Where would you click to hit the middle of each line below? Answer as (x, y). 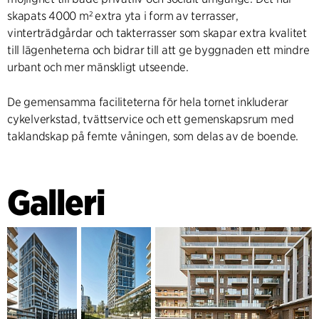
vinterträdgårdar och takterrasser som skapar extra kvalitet (157, 33)
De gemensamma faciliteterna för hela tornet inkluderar (148, 103)
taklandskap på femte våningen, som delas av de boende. (153, 137)
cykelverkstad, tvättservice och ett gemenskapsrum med (151, 120)
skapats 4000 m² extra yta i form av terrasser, (123, 16)
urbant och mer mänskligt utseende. (98, 68)
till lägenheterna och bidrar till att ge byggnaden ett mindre (158, 51)
